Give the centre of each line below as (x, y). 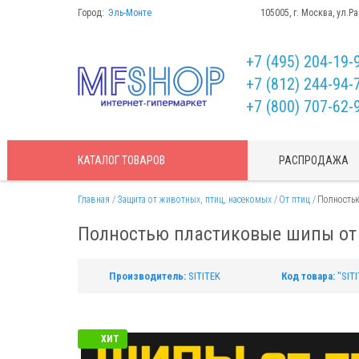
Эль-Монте (131, 13)
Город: (91, 13)
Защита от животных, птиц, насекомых (194, 200)
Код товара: (308, 276)
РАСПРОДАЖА (314, 160)
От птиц (294, 200)
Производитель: (147, 276)
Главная (94, 200)
